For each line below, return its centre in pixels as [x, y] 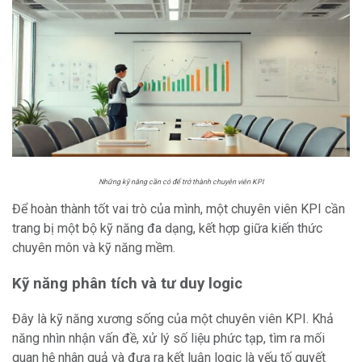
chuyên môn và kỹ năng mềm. [94, 248]
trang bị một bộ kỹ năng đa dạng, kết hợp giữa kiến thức [167, 228]
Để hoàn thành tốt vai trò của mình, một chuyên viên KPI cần [179, 209]
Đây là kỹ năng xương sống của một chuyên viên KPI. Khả [173, 319]
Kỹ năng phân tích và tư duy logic [127, 284]
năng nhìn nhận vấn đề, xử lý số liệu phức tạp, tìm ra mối [168, 338]
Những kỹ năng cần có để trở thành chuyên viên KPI [181, 182]
